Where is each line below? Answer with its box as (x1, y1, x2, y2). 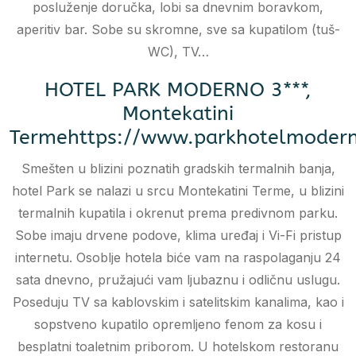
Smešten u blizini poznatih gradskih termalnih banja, (21, 161, 335, 177)
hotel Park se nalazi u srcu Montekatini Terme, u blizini (12, 183, 344, 199)
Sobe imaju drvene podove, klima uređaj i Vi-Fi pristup (14, 227, 342, 244)
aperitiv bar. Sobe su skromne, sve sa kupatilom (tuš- (16, 21, 340, 38)
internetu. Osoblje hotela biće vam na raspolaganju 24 (15, 250, 341, 266)
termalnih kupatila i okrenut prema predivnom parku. (18, 205, 338, 222)
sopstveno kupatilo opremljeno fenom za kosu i (34, 316, 322, 333)
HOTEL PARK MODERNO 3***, (44, 78, 311, 103)
